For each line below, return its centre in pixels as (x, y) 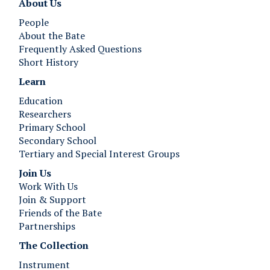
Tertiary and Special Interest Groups (99, 153)
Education (41, 100)
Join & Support (52, 199)
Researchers (45, 114)
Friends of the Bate (60, 212)
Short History (49, 62)
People (34, 22)
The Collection (55, 245)
